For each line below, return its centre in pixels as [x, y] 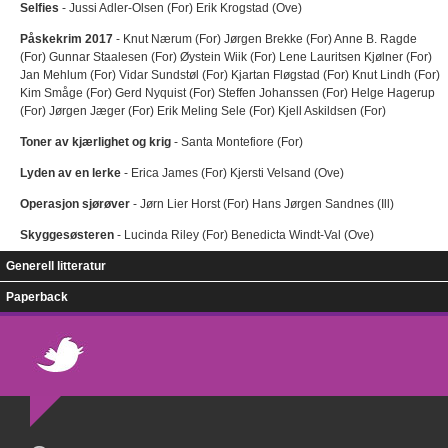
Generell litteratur [56, 266]
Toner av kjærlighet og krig [95, 142]
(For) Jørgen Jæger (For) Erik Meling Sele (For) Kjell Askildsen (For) [203, 111]
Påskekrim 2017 [66, 39]
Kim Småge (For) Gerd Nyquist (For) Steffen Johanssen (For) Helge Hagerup [227, 93]
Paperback [37, 297]
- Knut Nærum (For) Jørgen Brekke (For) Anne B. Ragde [265, 39]
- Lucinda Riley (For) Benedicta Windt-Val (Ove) [244, 235]
